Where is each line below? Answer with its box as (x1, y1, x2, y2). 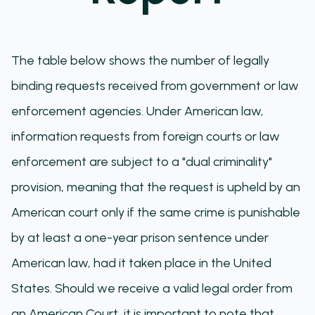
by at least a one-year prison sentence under (11, 230, 269, 245)
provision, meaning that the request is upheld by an (11, 179, 300, 195)
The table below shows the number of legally (11, 53, 269, 68)
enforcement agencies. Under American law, (11, 103, 264, 119)
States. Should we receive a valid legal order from (11, 281, 292, 296)
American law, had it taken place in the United (11, 255, 271, 271)
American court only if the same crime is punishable (11, 205, 300, 220)
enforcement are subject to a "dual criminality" (11, 154, 272, 169)
